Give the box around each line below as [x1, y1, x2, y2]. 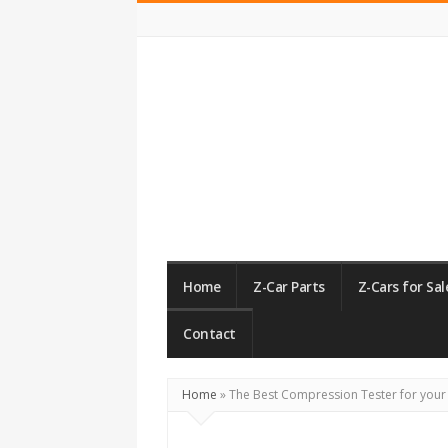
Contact [183, 325, 236, 343]
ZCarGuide [166, 219, 264, 245]
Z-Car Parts [253, 278, 325, 296]
